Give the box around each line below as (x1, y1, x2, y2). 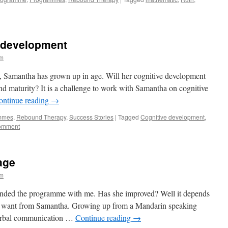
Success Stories (69, 112, 113, 121)
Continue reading (75, 212, 133, 223)
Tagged (118, 112, 139, 121)
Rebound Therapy (16, 112, 66, 121)
